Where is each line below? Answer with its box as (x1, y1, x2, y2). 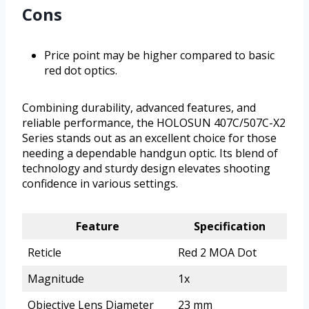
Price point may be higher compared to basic (44, 47, 275, 63)
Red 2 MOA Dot (178, 244, 257, 260)
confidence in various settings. (22, 175, 178, 191)
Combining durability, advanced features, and (22, 99, 256, 115)
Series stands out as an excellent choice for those (22, 130, 277, 146)
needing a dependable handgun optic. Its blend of (22, 145, 278, 161)
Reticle (28, 244, 61, 260)
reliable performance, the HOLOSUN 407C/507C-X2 (22, 114, 286, 130)
